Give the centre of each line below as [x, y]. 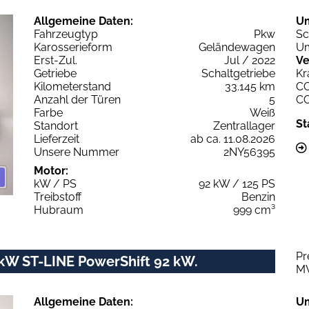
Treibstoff [58, 197]
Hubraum [59, 210]
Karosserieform [73, 47]
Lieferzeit [57, 139]
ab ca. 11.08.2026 [233, 139]
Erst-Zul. [56, 60]
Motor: [51, 170]
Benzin [258, 197]
